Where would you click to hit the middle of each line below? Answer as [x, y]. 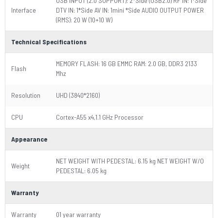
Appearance [29, 139]
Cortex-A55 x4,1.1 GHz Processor [100, 117]
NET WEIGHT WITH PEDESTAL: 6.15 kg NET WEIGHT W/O [130, 161]
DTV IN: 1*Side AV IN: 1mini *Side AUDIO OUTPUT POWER [130, 10]
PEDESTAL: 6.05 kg [81, 171]
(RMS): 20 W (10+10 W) [84, 20]
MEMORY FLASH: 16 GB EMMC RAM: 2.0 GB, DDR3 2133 [127, 64]
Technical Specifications [49, 42]
